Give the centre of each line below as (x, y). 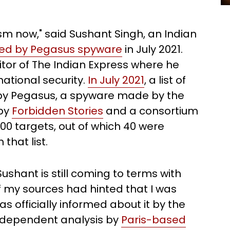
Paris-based (154, 220)
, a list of (165, 80)
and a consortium (151, 111)
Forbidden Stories (57, 111)
